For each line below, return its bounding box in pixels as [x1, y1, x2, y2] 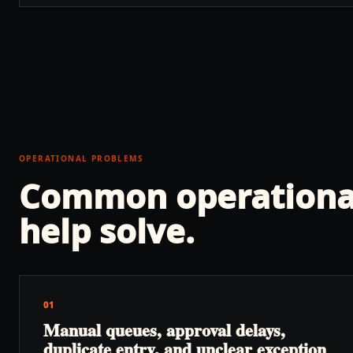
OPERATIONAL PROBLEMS [19, 153, 143, 164]
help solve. [19, 208, 195, 253]
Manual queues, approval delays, [43, 317, 285, 343]
